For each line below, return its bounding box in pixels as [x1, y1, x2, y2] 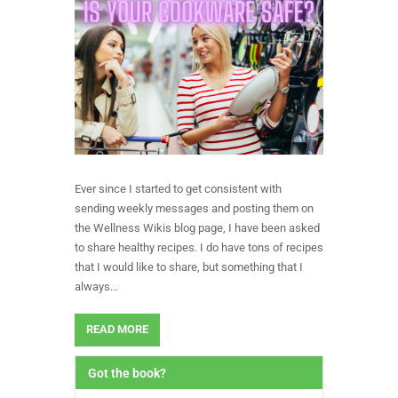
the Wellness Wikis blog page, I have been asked [75, 220, 320, 235]
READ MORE [85, 322, 148, 337]
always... [75, 279, 118, 293]
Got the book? [88, 365, 166, 380]
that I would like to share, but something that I [75, 259, 303, 274]
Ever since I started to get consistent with [75, 181, 282, 195]
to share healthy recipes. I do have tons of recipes [75, 240, 323, 254]
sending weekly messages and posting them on [75, 201, 314, 215]
